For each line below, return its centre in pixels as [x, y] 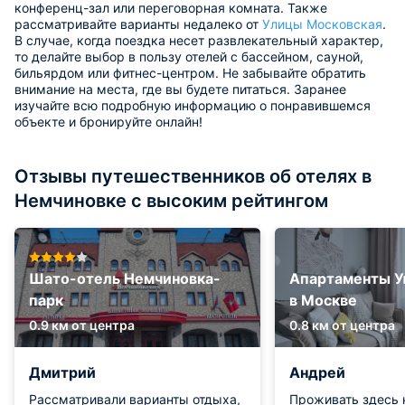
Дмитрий [62, 372]
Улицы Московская [322, 24]
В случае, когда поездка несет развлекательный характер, [199, 40]
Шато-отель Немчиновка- [125, 278]
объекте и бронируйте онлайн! [108, 122]
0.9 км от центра [82, 325]
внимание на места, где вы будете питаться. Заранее [180, 89]
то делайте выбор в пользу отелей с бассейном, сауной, [189, 57]
